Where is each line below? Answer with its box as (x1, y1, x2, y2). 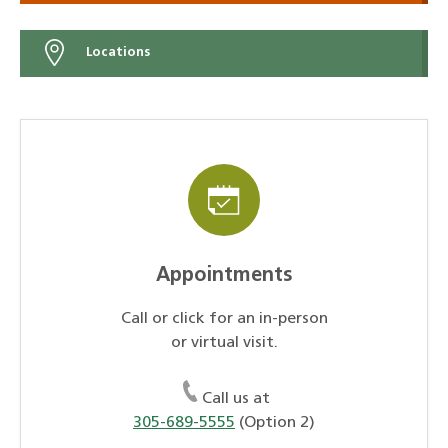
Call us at (202, 390, 270, 407)
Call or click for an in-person (120, 310, 328, 327)
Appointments (156, 265, 292, 286)
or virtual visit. (170, 334, 278, 351)
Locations (81, 46, 150, 60)
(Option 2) (235, 414, 315, 431)
